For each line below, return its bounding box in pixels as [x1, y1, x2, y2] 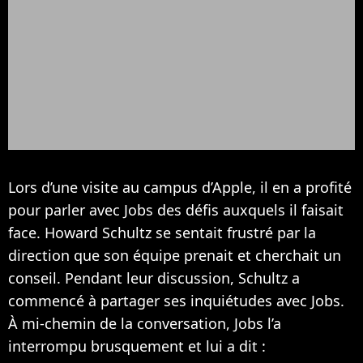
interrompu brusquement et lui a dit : [8, 336, 266, 357]
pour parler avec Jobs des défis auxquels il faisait [8, 200, 344, 220]
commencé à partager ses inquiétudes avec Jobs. [8, 291, 344, 311]
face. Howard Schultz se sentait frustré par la [8, 223, 316, 243]
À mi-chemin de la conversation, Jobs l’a [8, 314, 281, 334]
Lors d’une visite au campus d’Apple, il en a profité [8, 177, 352, 198]
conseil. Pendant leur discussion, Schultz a [8, 268, 300, 288]
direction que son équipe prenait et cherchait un [8, 246, 341, 266]
